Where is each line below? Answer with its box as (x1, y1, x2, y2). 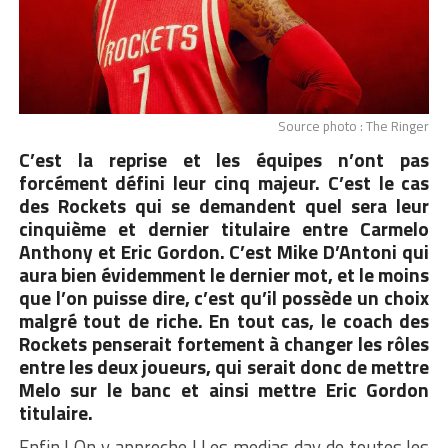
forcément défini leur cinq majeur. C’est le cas (18, 167, 430, 197)
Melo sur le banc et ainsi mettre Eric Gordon (18, 374, 430, 404)
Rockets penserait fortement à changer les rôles (18, 328, 430, 358)
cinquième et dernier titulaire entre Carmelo (18, 213, 430, 243)
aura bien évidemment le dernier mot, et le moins (18, 259, 430, 289)
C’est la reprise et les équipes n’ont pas (18, 144, 430, 174)
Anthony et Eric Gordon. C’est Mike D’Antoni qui (18, 236, 430, 266)
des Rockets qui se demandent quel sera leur (18, 190, 430, 220)
